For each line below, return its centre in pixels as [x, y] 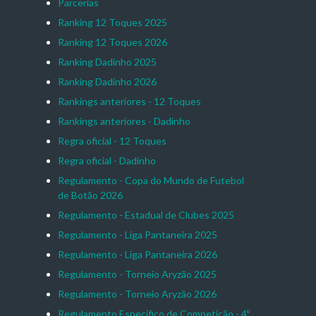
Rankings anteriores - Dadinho [124, 121]
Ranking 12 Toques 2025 [112, 23]
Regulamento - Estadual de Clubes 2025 [146, 215]
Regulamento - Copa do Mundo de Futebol [151, 181]
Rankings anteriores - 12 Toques [129, 102]
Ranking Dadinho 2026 [107, 82]
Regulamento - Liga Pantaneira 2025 [137, 235]
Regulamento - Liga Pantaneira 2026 [137, 255]
